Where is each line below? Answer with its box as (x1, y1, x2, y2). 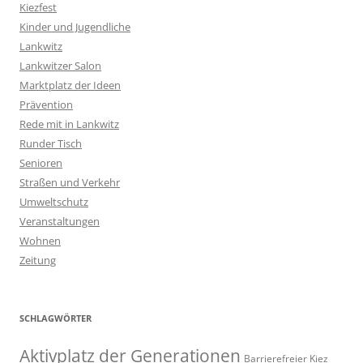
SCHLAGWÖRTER (19, 312, 92, 325)
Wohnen (19, 233, 61, 249)
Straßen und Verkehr (19, 175, 120, 190)
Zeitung (19, 253, 56, 268)
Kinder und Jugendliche (19, 19, 130, 35)
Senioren (19, 156, 62, 171)
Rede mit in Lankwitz (19, 117, 119, 132)
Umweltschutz (19, 194, 88, 210)
